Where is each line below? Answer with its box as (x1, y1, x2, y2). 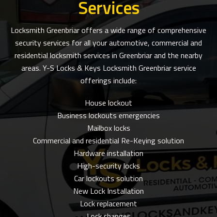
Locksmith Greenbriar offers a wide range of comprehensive (11, 24, 206, 36)
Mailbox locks (87, 122, 130, 134)
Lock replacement (80, 198, 137, 209)
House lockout (85, 97, 132, 108)
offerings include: (80, 75, 137, 86)
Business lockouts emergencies (57, 109, 160, 121)
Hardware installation (74, 147, 143, 159)
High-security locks (77, 160, 140, 171)
